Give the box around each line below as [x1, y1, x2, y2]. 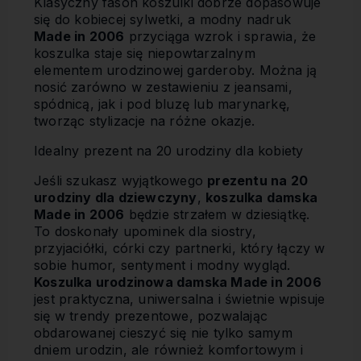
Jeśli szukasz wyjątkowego [34, 172, 208, 189]
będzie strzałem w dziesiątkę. [124, 206, 310, 222]
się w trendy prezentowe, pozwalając [34, 308, 268, 324]
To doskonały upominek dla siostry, [34, 223, 256, 239]
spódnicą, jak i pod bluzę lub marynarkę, [34, 96, 290, 112]
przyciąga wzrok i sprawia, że [124, 28, 317, 44]
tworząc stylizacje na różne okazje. [34, 113, 255, 129]
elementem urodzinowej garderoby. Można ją [34, 62, 317, 78]
